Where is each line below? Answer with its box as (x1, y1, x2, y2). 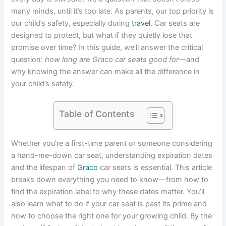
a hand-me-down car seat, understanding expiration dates (11, 150, 213, 160)
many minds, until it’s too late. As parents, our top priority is (11, 6, 214, 16)
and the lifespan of (11, 162, 78, 172)
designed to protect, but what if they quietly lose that (11, 30, 193, 40)
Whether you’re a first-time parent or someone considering (11, 138, 213, 148)
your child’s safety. (11, 79, 75, 88)
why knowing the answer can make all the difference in (11, 67, 200, 76)
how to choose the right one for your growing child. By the (11, 211, 212, 220)
